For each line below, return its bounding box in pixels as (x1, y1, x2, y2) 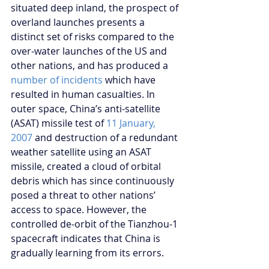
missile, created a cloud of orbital (11, 159, 163, 173)
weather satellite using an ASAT (11, 145, 154, 159)
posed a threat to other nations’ (11, 188, 158, 202)
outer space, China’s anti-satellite (11, 101, 163, 115)
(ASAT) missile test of (11, 116, 106, 130)
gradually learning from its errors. (11, 246, 164, 259)
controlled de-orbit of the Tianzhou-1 (11, 217, 180, 231)
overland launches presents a (11, 15, 147, 29)
